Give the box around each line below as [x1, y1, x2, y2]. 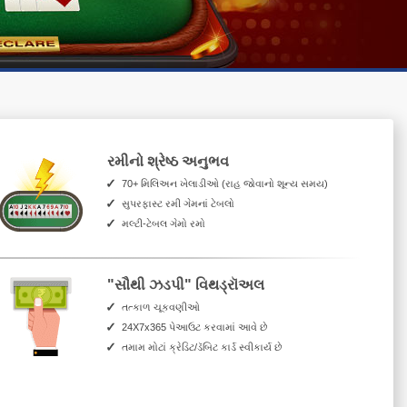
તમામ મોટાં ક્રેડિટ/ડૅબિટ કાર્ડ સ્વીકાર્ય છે [122, 342, 283, 352]
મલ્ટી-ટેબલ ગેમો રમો [122, 218, 205, 229]
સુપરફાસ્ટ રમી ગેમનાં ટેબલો [122, 198, 234, 209]
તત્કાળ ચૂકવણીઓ [122, 302, 200, 313]
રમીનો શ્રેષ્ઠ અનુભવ [107, 154, 229, 169]
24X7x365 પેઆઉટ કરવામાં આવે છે [122, 322, 268, 333]
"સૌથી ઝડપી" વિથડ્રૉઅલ [107, 277, 264, 293]
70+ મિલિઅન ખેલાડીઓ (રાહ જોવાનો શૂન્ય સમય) [122, 178, 328, 189]
